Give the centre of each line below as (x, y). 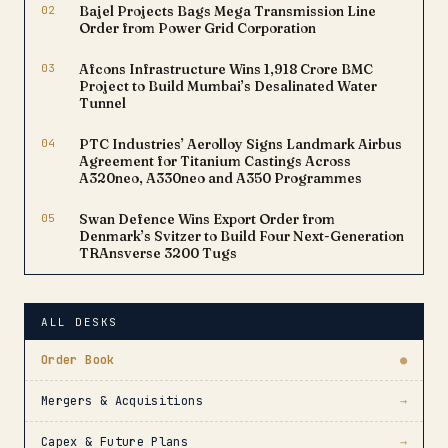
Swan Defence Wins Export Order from (207, 219)
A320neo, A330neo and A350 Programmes (220, 178)
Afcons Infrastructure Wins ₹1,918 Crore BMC (226, 69)
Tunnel (102, 103)
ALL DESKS (79, 322)
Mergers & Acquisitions (122, 401)
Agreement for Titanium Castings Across (215, 161)
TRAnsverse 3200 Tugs (158, 253)
